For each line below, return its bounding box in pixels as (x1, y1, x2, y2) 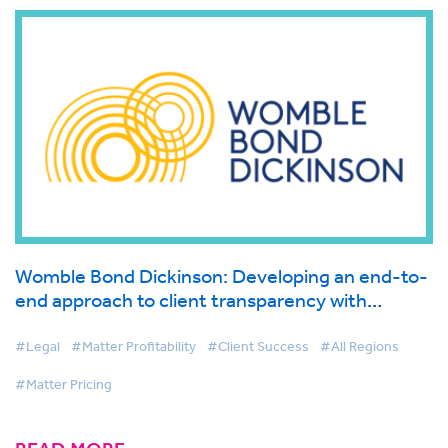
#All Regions (320, 337, 399, 356)
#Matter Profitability (71, 337, 196, 356)
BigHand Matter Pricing (15, 312, 214, 336)
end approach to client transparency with (15, 288, 367, 312)
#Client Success (207, 337, 309, 356)
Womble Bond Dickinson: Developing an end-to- (15, 264, 428, 288)
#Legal (15, 337, 60, 356)
